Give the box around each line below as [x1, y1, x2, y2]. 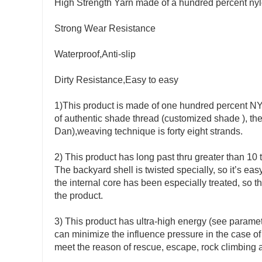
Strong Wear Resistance [54, 23, 156, 34]
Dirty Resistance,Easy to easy [54, 75, 178, 85]
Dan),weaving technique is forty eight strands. [54, 126, 243, 137]
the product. [54, 191, 103, 201]
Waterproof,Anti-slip [54, 49, 136, 60]
